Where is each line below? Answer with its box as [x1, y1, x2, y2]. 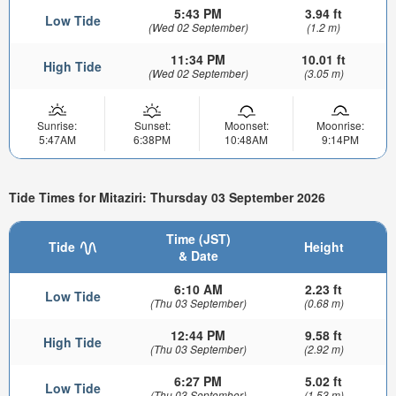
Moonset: [224, 118, 269, 133]
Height [303, 237, 344, 255]
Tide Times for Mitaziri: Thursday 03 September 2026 [9, 188, 325, 207]
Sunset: [133, 118, 171, 133]
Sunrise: [37, 118, 77, 133]
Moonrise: [316, 118, 364, 133]
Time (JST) [165, 229, 231, 247]
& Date [178, 246, 218, 264]
